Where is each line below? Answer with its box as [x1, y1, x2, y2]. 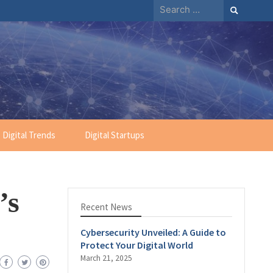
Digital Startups [84, 129, 144, 141]
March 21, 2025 [80, 253, 133, 263]
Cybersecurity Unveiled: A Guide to [80, 226, 227, 238]
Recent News [80, 201, 133, 213]
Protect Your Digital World [80, 239, 194, 251]
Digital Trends [2, 129, 55, 141]
